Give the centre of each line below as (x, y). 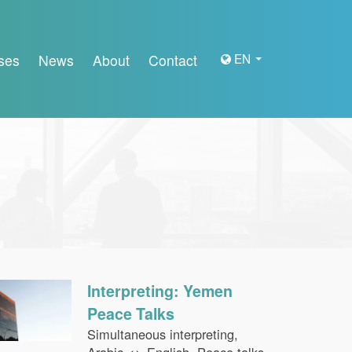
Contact (173, 60)
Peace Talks (130, 313)
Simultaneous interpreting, (162, 334)
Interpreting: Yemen (159, 291)
